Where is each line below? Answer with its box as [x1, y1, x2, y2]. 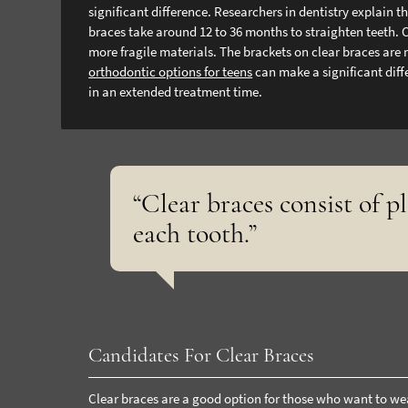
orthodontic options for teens [88, 62, 253, 80]
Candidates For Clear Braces [88, 342, 315, 367]
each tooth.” [133, 216, 258, 250]
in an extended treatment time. [88, 82, 263, 100]
